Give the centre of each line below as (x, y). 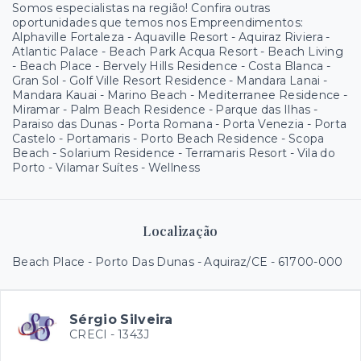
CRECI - (93, 334)
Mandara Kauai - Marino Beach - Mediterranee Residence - (180, 95)
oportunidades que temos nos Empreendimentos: (158, 23)
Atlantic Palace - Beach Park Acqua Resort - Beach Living (178, 52)
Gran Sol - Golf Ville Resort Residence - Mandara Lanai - (170, 81)
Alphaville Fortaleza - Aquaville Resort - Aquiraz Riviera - (171, 37)
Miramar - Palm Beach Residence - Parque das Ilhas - (165, 110)
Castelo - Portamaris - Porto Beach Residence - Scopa (168, 139)
